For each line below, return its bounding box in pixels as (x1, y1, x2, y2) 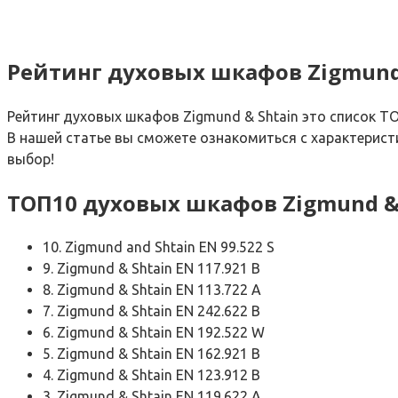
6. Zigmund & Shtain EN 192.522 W (43, 324, 265, 341)
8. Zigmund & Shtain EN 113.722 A (43, 282, 261, 298)
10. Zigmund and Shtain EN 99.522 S (43, 239, 275, 256)
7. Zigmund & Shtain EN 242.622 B (43, 303, 260, 320)
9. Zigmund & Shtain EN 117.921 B (43, 260, 260, 277)
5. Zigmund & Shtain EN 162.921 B (43, 346, 260, 362)
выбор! (7, 150, 54, 167)
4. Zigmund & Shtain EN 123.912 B (43, 367, 260, 384)
